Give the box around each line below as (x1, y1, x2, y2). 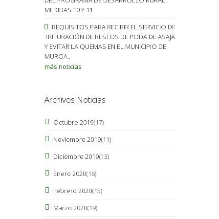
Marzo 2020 (53, 203, 87, 212)
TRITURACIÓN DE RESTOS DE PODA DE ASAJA (44, 32, 175, 41)
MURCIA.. (44, 51, 70, 61)
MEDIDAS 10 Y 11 (44, 5, 93, 14)
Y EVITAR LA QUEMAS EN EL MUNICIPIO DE (44, 42, 166, 51)
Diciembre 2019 (53, 152, 99, 161)
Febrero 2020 (53, 186, 92, 195)
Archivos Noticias (44, 93, 106, 105)
